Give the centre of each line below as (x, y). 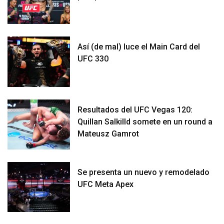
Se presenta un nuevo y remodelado (144, 172)
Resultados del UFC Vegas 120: (135, 109)
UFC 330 (93, 59)
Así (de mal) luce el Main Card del (139, 47)
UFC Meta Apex (106, 184)
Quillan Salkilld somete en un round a (145, 121)
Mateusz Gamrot (108, 133)
